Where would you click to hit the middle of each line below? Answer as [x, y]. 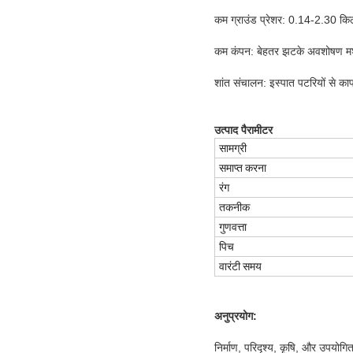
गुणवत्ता [233, 227]
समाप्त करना [243, 168]
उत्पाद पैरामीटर [243, 130]
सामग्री [233, 149]
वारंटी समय [240, 267]
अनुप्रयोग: [236, 316]
